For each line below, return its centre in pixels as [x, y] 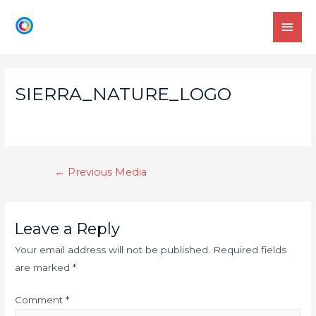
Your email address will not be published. [113, 250]
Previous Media [105, 172]
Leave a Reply [68, 229]
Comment [41, 300]
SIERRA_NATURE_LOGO [123, 93]
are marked [44, 268]
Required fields [250, 250]
